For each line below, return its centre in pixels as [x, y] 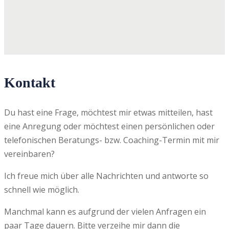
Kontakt [30, 83]
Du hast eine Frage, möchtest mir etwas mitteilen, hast [108, 112]
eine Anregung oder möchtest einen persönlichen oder [109, 126]
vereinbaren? [29, 154]
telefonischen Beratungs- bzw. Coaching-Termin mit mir [112, 140]
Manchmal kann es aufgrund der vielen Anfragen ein [105, 212]
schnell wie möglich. [42, 190]
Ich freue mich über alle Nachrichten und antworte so [106, 176]
